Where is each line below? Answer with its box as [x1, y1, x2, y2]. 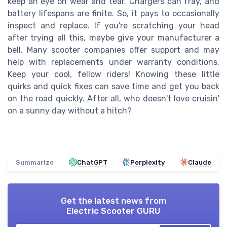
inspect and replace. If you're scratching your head [8, 20, 219, 30]
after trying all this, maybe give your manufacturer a [8, 32, 219, 43]
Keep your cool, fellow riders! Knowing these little [8, 69, 219, 79]
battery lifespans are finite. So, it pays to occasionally [8, 8, 219, 18]
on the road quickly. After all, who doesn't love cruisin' [8, 93, 219, 103]
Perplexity [130, 158, 165, 166]
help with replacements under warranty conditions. [8, 57, 219, 67]
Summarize [16, 158, 54, 166]
